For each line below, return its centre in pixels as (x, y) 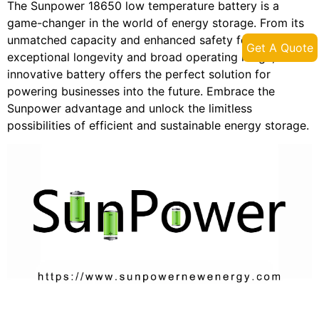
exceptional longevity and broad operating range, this (152, 57)
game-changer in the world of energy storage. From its (156, 22)
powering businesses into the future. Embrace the (141, 91)
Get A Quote (280, 47)
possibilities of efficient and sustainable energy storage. (158, 125)
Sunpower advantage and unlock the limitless (130, 108)
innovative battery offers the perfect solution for (139, 74)
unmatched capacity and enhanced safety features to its (159, 40)
